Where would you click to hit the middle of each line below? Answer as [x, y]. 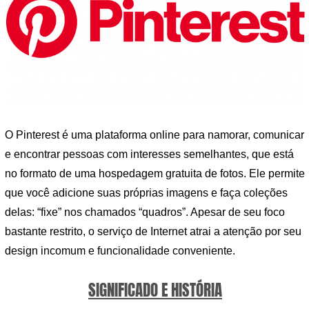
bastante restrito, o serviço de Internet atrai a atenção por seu [153, 232]
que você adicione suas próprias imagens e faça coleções [146, 193]
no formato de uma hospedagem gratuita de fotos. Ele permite [155, 174]
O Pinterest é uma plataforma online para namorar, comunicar [154, 135]
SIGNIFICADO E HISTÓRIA [155, 290]
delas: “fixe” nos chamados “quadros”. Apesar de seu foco [145, 212]
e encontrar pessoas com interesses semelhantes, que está [149, 154]
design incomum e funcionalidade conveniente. [120, 251]
